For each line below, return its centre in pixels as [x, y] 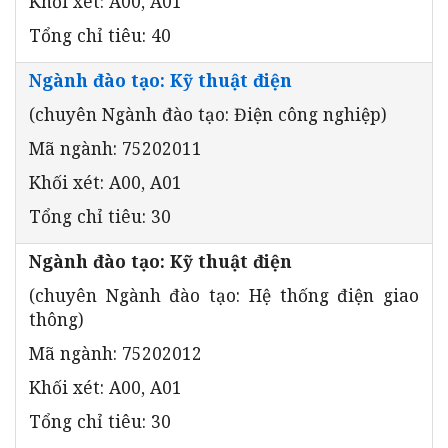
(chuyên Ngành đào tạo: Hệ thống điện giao [224, 294]
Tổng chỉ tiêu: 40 [100, 34]
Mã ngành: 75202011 [115, 147]
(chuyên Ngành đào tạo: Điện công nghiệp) [208, 113]
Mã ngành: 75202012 [115, 352]
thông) [56, 318]
